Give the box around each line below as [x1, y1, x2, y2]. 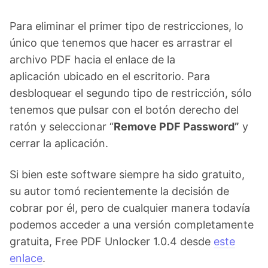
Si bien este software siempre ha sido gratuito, [10, 168, 245, 181]
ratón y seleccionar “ [10, 120, 114, 133]
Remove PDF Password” [114, 120, 239, 133]
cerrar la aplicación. [10, 137, 108, 150]
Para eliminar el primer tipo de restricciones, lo [10, 20, 243, 32]
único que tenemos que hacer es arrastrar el [10, 36, 232, 49]
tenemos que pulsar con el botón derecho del [10, 103, 239, 116]
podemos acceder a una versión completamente [10, 218, 254, 231]
